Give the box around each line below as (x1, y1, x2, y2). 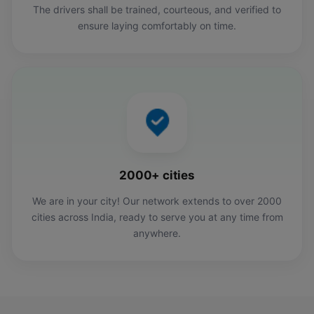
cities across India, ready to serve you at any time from (31, 211, 283, 224)
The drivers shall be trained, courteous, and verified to (33, 4, 281, 16)
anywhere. (133, 227, 181, 240)
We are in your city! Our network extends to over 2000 (32, 195, 282, 207)
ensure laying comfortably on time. (78, 20, 236, 32)
